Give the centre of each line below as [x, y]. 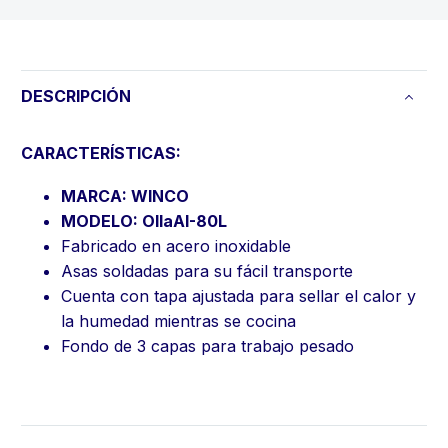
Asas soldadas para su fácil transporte [207, 270]
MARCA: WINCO [125, 195]
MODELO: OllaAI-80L [144, 220]
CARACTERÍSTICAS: [101, 153]
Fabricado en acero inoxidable [176, 245]
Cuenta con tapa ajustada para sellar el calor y [238, 295]
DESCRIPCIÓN [76, 96]
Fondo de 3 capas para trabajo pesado [207, 345]
